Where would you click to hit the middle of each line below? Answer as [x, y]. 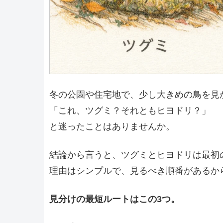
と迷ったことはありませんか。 [112, 126]
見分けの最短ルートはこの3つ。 [114, 199]
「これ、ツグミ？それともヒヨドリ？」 [130, 110]
